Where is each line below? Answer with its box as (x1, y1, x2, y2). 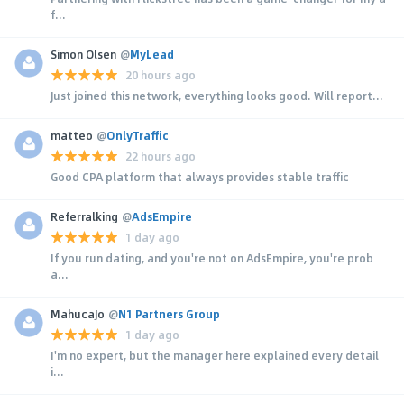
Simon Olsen (50, 45, 116, 62)
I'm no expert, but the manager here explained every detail (50, 346, 379, 363)
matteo (50, 126, 93, 143)
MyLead (130, 45, 174, 62)
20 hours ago (125, 67, 196, 84)
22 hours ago (125, 148, 196, 165)
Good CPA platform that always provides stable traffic (50, 168, 349, 185)
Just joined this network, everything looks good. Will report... (50, 87, 383, 104)
